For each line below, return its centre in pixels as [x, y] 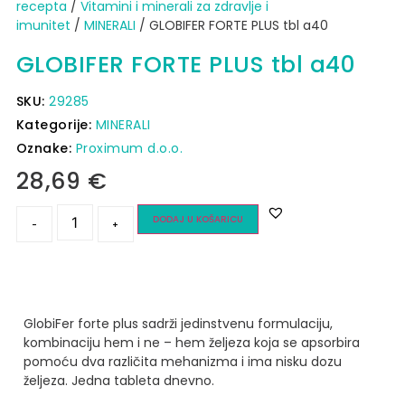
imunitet [43, 25]
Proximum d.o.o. [129, 148]
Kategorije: [56, 124]
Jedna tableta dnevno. [142, 381]
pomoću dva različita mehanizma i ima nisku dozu [182, 362]
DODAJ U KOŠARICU [198, 219]
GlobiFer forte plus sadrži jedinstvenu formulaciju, [178, 324]
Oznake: [46, 148]
